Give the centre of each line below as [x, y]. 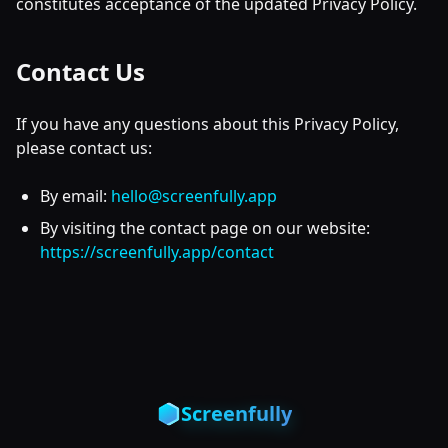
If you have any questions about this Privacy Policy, [207, 124]
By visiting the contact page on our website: [205, 228]
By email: [73, 196]
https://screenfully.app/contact [157, 252]
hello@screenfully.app [194, 196]
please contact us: [84, 148]
